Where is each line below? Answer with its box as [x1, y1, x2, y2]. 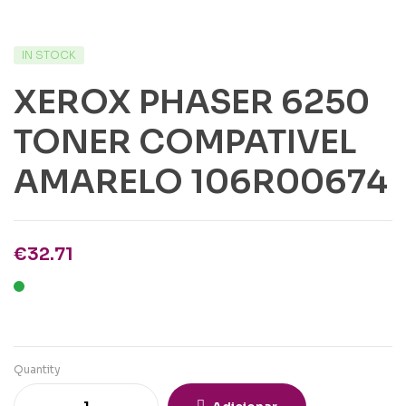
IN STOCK [22, 47, 76, 62]
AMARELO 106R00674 [14, 160, 388, 202]
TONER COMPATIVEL [14, 121, 356, 162]
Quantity [14, 362, 61, 376]
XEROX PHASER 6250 [14, 81, 370, 122]
